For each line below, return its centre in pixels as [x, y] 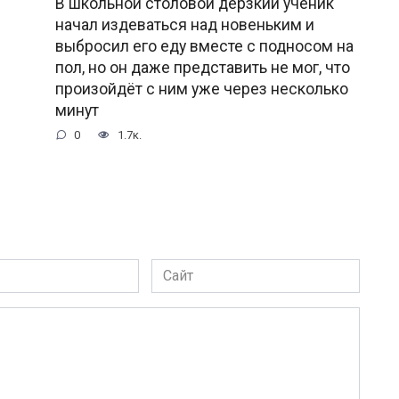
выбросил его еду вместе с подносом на [204, 46]
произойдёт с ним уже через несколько [201, 89]
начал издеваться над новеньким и [184, 24]
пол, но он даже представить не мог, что [202, 67]
